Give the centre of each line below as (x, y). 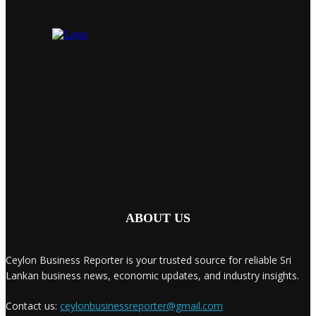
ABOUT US (158, 218)
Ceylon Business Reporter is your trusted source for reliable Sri (148, 260)
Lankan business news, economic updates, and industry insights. (152, 275)
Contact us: (33, 305)
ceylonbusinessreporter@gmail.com (141, 305)
